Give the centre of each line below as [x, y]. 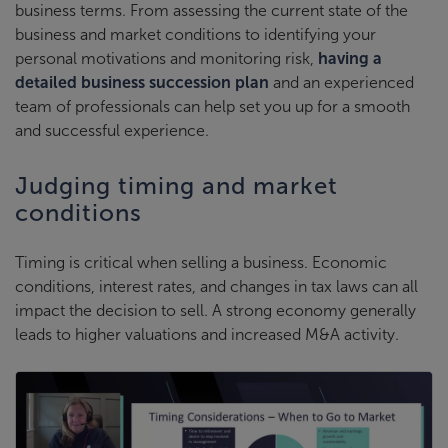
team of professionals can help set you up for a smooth [212, 106]
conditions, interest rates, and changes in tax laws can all [216, 286]
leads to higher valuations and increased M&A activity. [207, 334]
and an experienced [341, 82]
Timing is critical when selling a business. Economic [201, 262]
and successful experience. [112, 130]
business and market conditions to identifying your [195, 34]
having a [350, 58]
